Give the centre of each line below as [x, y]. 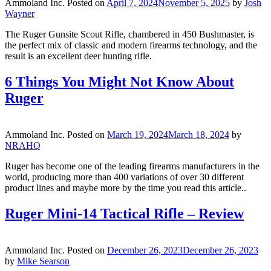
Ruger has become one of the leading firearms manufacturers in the [132, 166]
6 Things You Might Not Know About [119, 82]
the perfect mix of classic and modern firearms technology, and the [131, 45]
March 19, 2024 [138, 135]
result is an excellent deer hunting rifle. [78, 56]
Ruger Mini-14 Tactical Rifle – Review [124, 213]
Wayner [20, 14]
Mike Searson [43, 261]
